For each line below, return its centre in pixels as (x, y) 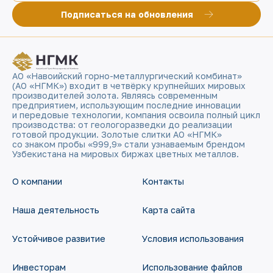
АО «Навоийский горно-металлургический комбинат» (127, 76)
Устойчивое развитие (59, 239)
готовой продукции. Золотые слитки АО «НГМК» (117, 135)
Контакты (163, 182)
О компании (37, 182)
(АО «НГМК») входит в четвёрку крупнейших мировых (129, 86)
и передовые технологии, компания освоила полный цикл (136, 115)
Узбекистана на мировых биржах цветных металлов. (126, 154)
